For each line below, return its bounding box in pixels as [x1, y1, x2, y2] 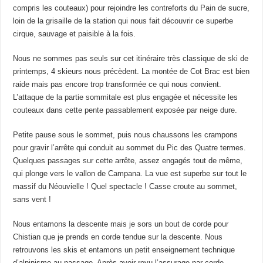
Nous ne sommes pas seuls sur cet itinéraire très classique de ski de [13, 53, 249, 63]
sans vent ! [13, 194, 54, 204]
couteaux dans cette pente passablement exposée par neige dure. [13, 105, 240, 114]
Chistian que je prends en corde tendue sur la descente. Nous [13, 232, 223, 241]
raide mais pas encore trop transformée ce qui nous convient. [13, 79, 222, 89]
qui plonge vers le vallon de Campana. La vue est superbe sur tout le [13, 168, 247, 178]
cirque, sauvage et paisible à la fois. [13, 29, 139, 38]
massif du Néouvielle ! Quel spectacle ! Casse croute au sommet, [13, 181, 238, 191]
